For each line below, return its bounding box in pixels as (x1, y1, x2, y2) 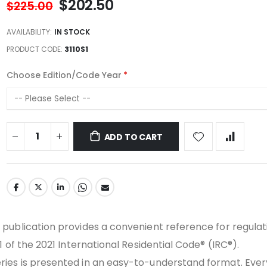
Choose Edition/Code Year (6, 69, 122, 81)
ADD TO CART (104, 131, 163, 143)
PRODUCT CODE (6, 44, 61, 54)
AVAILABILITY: (6, 26, 52, 37)
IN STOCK (54, 26, 90, 37)
